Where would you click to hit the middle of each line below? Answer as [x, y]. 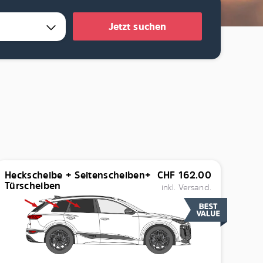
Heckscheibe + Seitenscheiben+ [78, 175]
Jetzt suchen [137, 26]
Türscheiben [33, 186]
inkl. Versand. [186, 187]
